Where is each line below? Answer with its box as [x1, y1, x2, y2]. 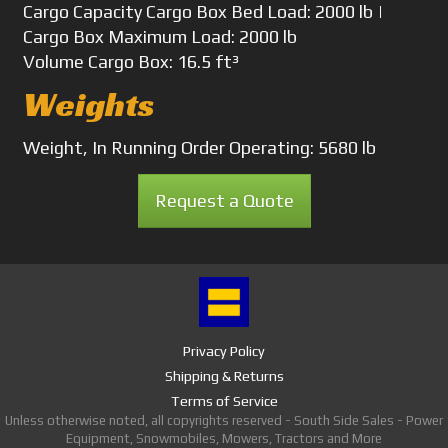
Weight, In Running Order [23, 136, 226, 158]
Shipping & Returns [164, 368, 284, 385]
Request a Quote [154, 190, 294, 212]
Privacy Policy [183, 343, 265, 360]
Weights [23, 82, 155, 126]
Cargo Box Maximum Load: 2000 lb [23, 25, 298, 47]
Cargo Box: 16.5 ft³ [88, 50, 240, 72]
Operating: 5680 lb [229, 136, 377, 158]
